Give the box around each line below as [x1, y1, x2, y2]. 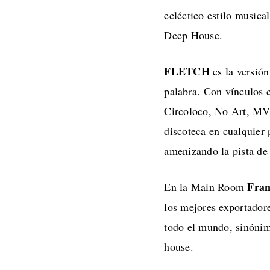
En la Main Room [164, 180, 245, 195]
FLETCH [164, 63, 213, 80]
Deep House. [164, 28, 227, 43]
